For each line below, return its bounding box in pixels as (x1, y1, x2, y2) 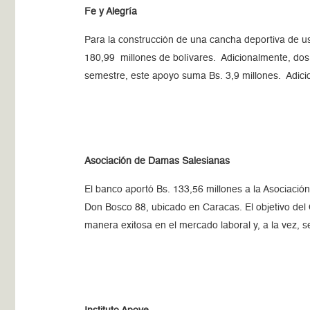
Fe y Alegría (84, 7, 138, 17)
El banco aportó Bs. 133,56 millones (84, 185, 243, 194)
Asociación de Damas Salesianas (84, 156, 230, 166)
